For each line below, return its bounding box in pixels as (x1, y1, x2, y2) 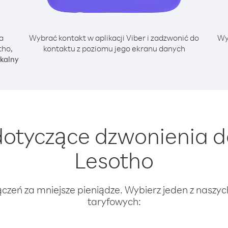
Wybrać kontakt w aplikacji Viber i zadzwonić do (29, 33, 199, 43)
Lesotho (74, 146, 154, 174)
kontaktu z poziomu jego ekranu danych (43, 43, 185, 53)
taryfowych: (87, 195, 141, 208)
